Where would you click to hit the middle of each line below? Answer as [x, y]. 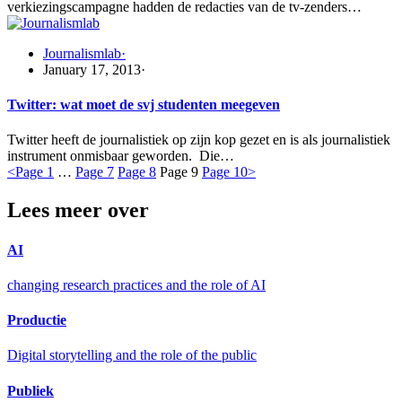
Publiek [31, 390]
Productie [37, 320]
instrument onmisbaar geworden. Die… [121, 156]
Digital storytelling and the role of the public [132, 355]
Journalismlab [82, 53]
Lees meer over [78, 210]
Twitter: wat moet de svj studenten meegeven [144, 105]
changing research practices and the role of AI [136, 284]
